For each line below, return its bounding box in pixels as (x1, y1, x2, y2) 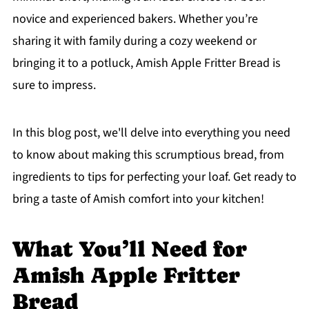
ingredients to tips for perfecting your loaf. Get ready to (12, 168, 297, 186)
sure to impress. (12, 77, 96, 94)
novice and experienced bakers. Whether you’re (12, 10, 258, 28)
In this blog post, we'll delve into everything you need (12, 124, 290, 142)
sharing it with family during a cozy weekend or (12, 32, 257, 50)
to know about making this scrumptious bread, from (12, 146, 284, 164)
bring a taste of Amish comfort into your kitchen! (12, 190, 264, 208)
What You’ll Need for (12, 237, 247, 262)
